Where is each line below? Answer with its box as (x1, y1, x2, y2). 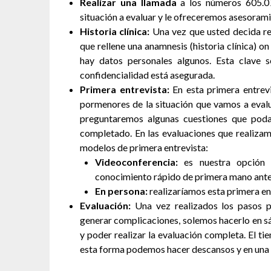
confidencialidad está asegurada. (80, 69, 215, 80)
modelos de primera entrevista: (80, 142, 208, 153)
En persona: (95, 185, 148, 197)
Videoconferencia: (95, 156, 178, 168)
